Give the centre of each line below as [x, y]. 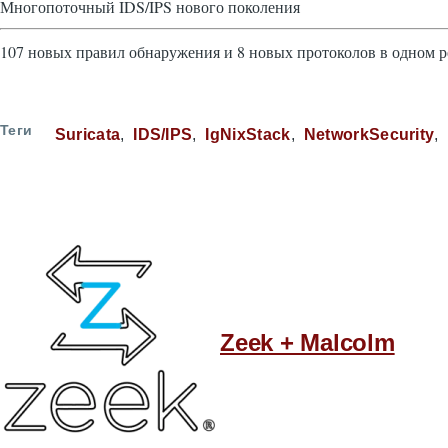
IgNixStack [248, 134]
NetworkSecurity [369, 134]
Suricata [87, 134]
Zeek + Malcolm [307, 342]
